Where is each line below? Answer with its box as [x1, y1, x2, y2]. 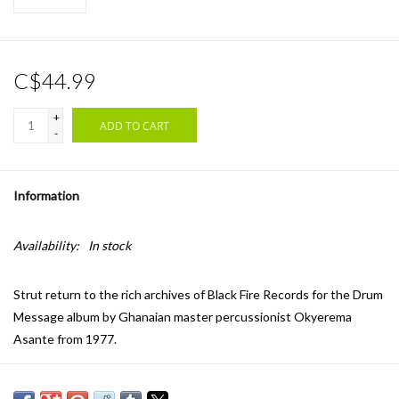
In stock [88, 238, 131, 254]
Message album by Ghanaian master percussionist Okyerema [13, 309, 352, 325]
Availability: [13, 238, 79, 254]
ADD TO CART [100, 118, 169, 134]
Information [13, 188, 79, 204]
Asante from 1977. [13, 331, 117, 347]
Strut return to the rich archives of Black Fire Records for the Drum [13, 287, 383, 303]
